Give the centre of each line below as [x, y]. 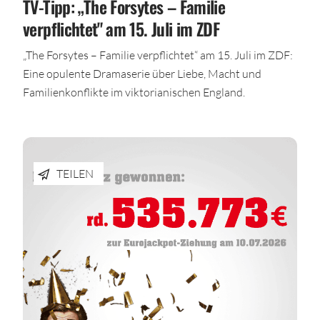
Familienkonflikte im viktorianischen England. [134, 92]
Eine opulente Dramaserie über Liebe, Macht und [142, 74]
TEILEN [75, 174]
